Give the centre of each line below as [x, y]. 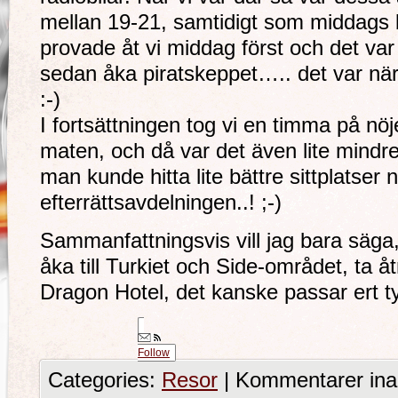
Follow [154, 353]
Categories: [105, 380]
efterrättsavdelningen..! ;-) [161, 203]
